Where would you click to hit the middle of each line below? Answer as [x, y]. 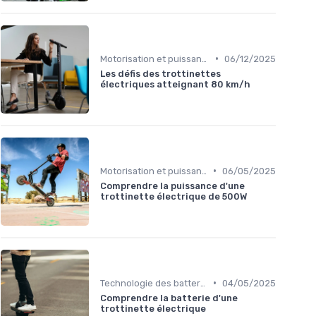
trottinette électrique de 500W [174, 196]
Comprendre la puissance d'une [172, 186]
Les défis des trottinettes [160, 73]
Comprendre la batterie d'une [169, 298]
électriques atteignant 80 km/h [175, 84]
